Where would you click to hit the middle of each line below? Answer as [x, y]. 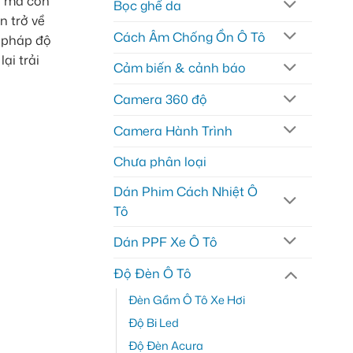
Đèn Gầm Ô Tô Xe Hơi [186, 300]
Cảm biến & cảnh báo [179, 68]
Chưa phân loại [160, 161]
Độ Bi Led [153, 323]
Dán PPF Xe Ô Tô [165, 242]
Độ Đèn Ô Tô [152, 273]
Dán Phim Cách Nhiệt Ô [185, 191]
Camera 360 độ [160, 100]
